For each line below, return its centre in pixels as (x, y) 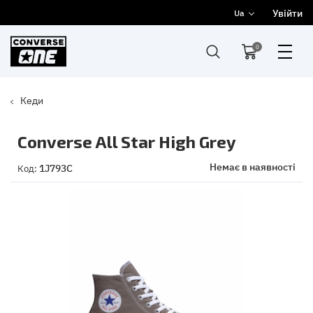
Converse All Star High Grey (127, 141)
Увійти (287, 13)
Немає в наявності (253, 166)
